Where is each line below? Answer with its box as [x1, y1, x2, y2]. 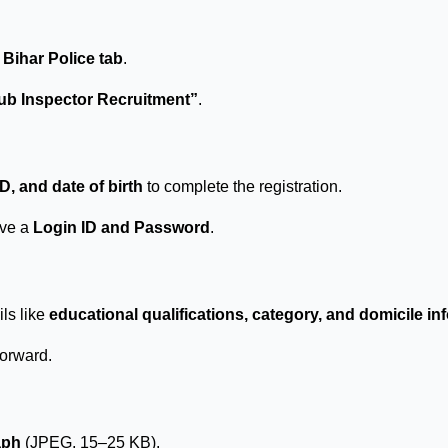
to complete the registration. [143, 177, 342, 195]
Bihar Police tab [3, 49, 123, 67]
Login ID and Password [33, 218, 210, 236]
